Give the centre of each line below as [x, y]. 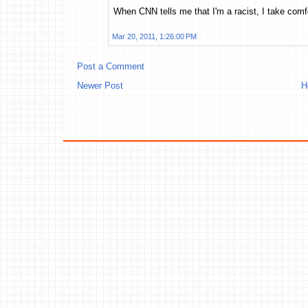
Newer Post [100, 86]
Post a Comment [111, 67]
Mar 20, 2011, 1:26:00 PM [154, 37]
